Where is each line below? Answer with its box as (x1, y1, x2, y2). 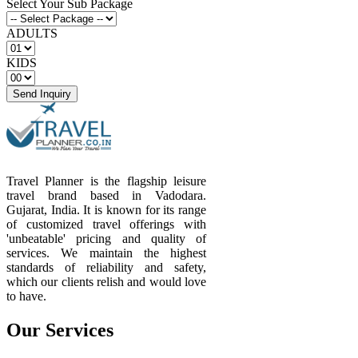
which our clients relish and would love (6, 275, 206, 289)
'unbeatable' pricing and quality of (6, 232, 206, 246)
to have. (6, 289, 46, 304)
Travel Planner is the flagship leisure (6, 174, 206, 189)
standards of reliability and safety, (6, 261, 206, 275)
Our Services (6, 320, 113, 341)
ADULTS (6, 26, 58, 41)
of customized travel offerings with (6, 217, 206, 232)
